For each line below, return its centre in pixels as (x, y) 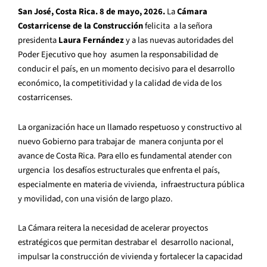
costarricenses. (46, 98)
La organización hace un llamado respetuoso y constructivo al (130, 127)
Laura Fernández (92, 41)
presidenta (38, 41)
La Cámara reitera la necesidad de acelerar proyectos (113, 228)
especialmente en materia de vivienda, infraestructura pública (131, 184)
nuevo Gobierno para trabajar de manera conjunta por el (121, 141)
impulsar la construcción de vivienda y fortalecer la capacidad (130, 257)
